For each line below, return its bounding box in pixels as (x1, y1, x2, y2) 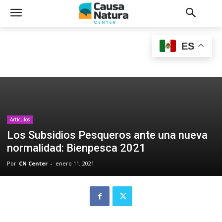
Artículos (10, 116, 30, 123)
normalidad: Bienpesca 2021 (7, 142, 146, 154)
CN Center (19, 160, 48, 167)
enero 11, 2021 (55, 160, 94, 167)
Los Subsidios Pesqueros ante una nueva (7, 129, 208, 141)
